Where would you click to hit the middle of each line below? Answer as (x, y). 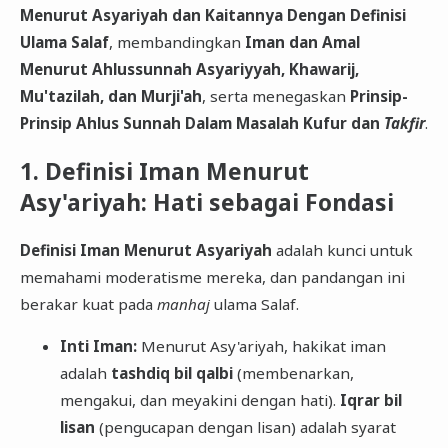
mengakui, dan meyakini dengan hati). (199, 400)
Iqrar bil (370, 400)
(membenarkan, (293, 373)
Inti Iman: (98, 346)
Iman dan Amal (302, 42)
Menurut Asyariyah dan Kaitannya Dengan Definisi (212, 15)
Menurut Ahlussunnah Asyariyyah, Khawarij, (189, 69)
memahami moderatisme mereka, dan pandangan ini (212, 277)
